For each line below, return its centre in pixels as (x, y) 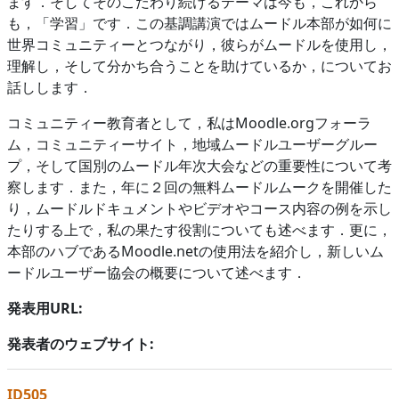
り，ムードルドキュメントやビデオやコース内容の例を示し (199, 208)
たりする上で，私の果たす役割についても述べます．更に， (199, 229)
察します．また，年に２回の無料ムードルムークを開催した (199, 187)
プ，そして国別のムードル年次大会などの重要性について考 (199, 165)
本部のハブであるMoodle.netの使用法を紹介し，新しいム (195, 251)
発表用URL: (45, 308)
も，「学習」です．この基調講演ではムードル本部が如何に (199, 23)
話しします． (50, 87)
